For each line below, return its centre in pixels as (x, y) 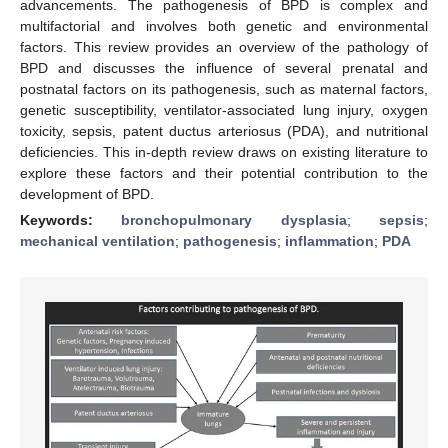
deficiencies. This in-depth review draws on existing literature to (224, 151)
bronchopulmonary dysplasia (234, 219)
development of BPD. (87, 193)
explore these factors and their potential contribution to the (224, 172)
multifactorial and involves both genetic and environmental (224, 25)
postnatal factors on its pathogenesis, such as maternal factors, (224, 88)
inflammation (329, 240)
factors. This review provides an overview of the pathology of (224, 46)
